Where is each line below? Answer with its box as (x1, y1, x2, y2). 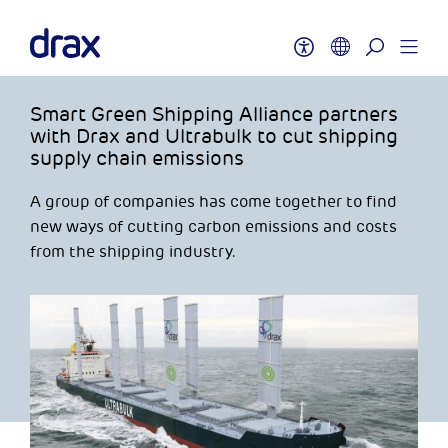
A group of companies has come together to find (30, 192, 397, 212)
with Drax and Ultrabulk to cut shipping (30, 124, 398, 149)
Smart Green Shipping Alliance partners (30, 102, 398, 127)
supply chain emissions (30, 146, 244, 171)
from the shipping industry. (30, 242, 236, 262)
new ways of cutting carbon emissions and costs (30, 217, 397, 237)
